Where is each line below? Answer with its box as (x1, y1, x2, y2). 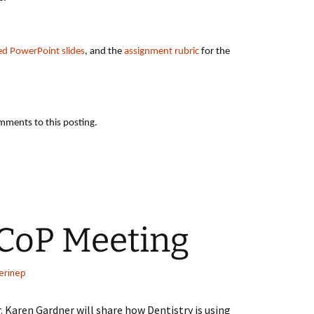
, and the (85, 46, 124, 57)
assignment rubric (124, 46, 199, 57)
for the (199, 46, 230, 57)
